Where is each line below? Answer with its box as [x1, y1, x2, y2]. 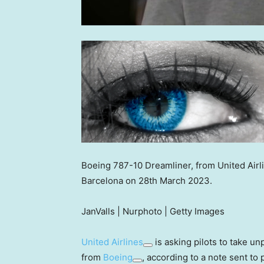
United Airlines [81, 236, 143, 247]
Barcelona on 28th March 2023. [81, 175, 214, 186]
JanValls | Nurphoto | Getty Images [81, 206, 225, 217]
